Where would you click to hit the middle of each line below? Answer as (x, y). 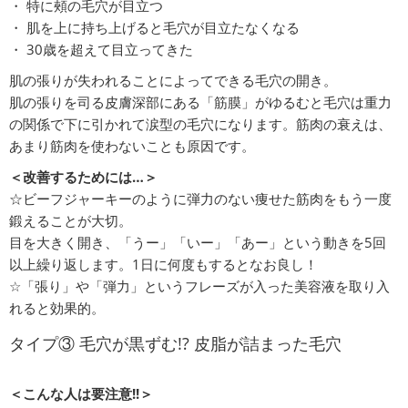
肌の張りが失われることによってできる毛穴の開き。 (173, 80)
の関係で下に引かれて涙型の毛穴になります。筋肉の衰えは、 (200, 124)
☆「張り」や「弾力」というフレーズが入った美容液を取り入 (199, 286)
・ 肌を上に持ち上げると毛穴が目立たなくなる (154, 27)
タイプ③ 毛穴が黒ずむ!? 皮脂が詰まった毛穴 (175, 343)
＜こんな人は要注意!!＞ (81, 393)
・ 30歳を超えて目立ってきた (101, 49)
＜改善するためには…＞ (83, 177)
